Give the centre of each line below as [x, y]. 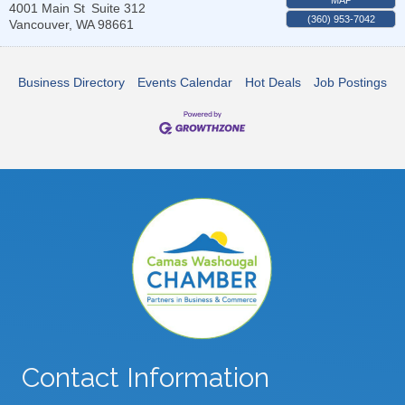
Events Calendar [185, 82]
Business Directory [71, 82]
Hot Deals [273, 82]
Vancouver [39, 24]
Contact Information [146, 377]
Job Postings [350, 82]
